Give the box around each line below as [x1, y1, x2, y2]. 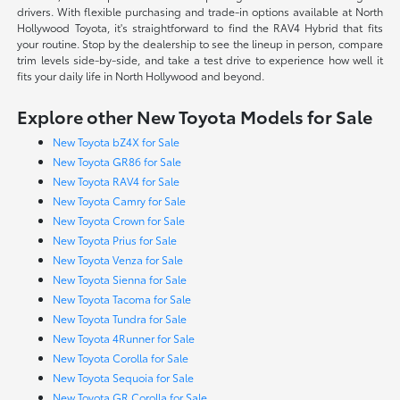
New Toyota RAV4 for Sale [53, 172, 180, 188]
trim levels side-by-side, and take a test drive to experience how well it [17, 51, 383, 67]
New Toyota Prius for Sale [53, 231, 178, 247]
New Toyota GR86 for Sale [53, 153, 182, 169]
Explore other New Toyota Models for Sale [17, 103, 373, 129]
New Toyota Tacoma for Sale [53, 290, 192, 306]
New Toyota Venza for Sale [53, 251, 184, 267]
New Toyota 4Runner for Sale [53, 329, 196, 346]
